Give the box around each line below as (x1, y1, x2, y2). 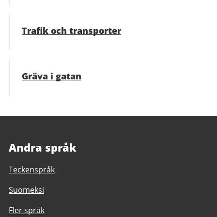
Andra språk (9, 140, 77, 155)
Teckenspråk (9, 164, 55, 175)
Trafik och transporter (22, 25, 121, 36)
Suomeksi (9, 185, 44, 195)
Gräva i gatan (22, 70, 81, 82)
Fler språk (9, 205, 45, 216)
